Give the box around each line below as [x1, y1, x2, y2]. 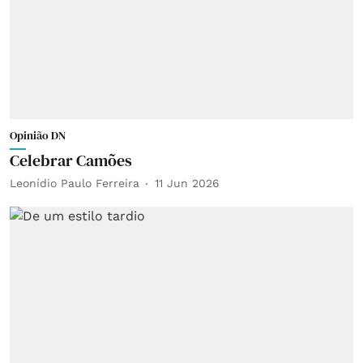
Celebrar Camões [10, 148, 132, 172]
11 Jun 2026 [155, 177, 220, 190]
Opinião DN [10, 126, 66, 143]
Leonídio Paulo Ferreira [10, 177, 139, 190]
